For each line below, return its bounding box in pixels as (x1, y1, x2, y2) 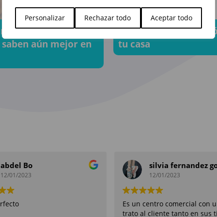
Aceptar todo (150, 13, 192, 22)
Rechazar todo (84, 13, 131, 22)
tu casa (118, 37, 150, 51)
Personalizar (25, 13, 65, 22)
